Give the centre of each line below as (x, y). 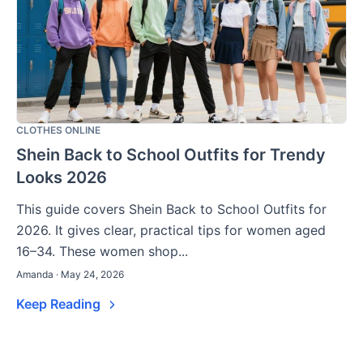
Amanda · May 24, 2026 (70, 274)
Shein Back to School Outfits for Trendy (171, 154)
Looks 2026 (62, 177)
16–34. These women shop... (102, 251)
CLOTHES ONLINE (58, 130)
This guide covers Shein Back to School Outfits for (171, 209)
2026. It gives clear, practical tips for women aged (171, 230)
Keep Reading (60, 303)
